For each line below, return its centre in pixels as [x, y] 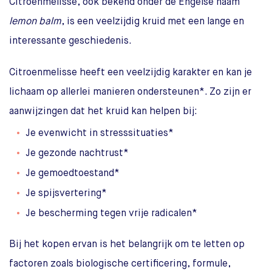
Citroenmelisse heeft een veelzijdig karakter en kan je [131, 73]
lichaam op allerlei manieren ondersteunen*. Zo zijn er [130, 93]
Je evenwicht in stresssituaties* [100, 134]
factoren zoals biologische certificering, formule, [120, 264]
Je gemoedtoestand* [73, 174]
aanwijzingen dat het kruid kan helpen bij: [103, 112]
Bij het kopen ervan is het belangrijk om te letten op [127, 245]
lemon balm [35, 22]
